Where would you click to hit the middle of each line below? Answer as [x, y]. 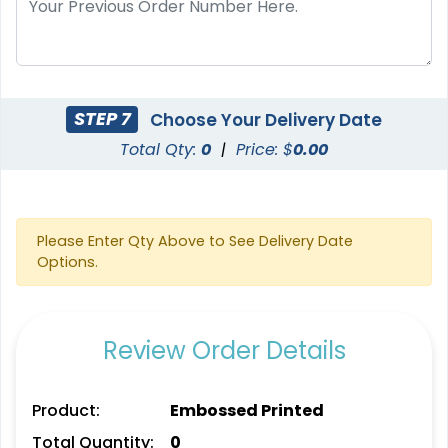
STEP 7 [102, 119]
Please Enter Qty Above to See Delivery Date [195, 240]
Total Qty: [160, 149]
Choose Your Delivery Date [263, 119]
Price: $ [264, 149]
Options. [67, 261]
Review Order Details [224, 350]
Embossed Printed [246, 410]
